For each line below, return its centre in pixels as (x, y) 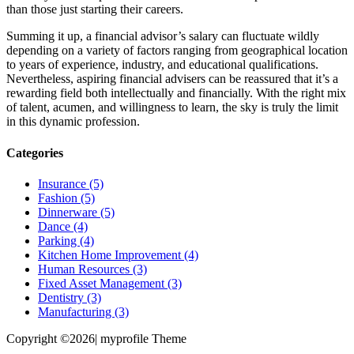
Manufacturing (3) (83, 311)
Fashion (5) (66, 198)
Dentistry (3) (70, 297)
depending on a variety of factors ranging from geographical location (177, 51)
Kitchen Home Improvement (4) (118, 254)
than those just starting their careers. (95, 9)
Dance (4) (63, 226)
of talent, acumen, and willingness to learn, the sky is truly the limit (172, 107)
